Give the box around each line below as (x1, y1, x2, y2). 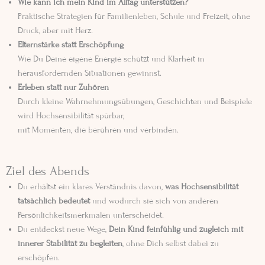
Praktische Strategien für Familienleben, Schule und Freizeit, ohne (18, 11, 250, 21)
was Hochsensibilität (165, 181, 238, 192)
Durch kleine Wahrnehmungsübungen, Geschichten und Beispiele (18, 96, 252, 106)
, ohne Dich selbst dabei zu (122, 238, 219, 248)
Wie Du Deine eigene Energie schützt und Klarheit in (18, 54, 205, 64)
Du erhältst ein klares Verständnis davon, (18, 181, 165, 192)
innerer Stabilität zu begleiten (18, 238, 122, 248)
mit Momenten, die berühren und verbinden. (18, 125, 179, 135)
